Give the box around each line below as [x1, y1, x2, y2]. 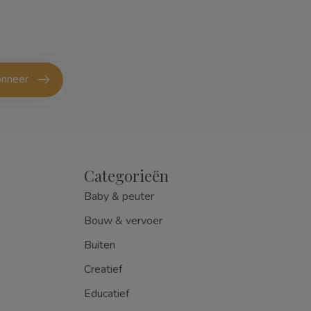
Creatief [84, 261, 122, 277]
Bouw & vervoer [84, 212, 162, 228]
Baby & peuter [84, 188, 154, 204]
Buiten [84, 237, 115, 253]
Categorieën [84, 165, 169, 186]
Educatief [84, 285, 129, 301]
